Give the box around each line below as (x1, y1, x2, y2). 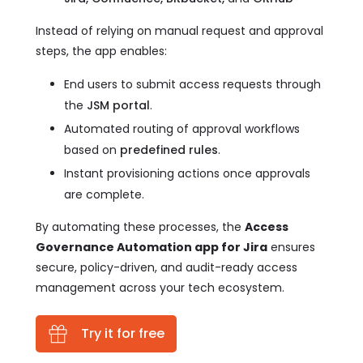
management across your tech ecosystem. (36, 280, 284, 296)
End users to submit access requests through (64, 76, 321, 92)
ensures (267, 239, 315, 255)
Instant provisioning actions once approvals (64, 165, 310, 181)
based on (64, 142, 120, 158)
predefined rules (120, 142, 218, 158)
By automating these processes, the (36, 219, 245, 235)
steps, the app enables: (36, 43, 167, 59)
